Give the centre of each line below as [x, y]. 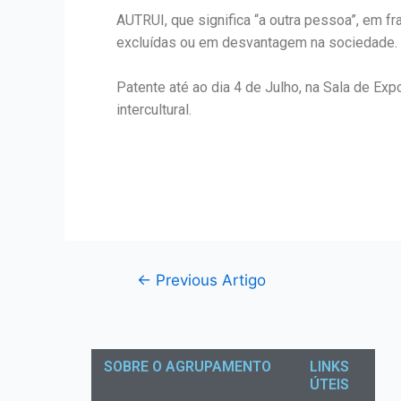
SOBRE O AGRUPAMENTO [188, 367]
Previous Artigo [208, 279]
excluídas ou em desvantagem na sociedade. [257, 43]
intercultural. [154, 110]
